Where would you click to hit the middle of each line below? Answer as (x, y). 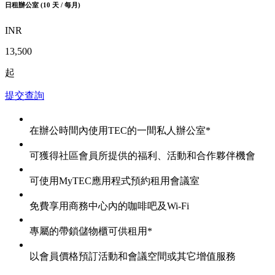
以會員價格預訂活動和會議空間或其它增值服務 (133, 257)
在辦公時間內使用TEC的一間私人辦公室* (120, 131)
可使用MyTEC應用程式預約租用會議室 (114, 181)
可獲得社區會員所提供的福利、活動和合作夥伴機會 (142, 156)
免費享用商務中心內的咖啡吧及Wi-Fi (109, 206)
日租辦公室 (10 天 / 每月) (43, 5)
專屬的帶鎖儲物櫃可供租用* (91, 231)
